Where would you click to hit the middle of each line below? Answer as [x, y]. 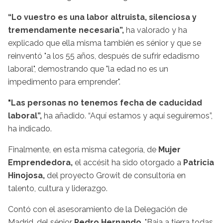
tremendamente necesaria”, [66, 30]
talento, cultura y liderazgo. [58, 189]
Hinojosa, [27, 176]
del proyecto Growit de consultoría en [116, 176]
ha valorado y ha [156, 30]
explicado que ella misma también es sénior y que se [105, 43]
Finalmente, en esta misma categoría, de [83, 150]
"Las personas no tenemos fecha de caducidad [105, 103]
